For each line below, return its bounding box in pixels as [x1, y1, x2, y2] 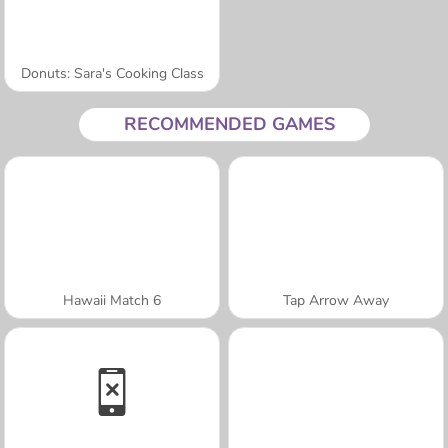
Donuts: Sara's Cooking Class [20, 63, 204, 83]
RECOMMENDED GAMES [123, 111, 335, 136]
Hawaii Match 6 [63, 290, 161, 310]
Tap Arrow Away [283, 290, 389, 310]
